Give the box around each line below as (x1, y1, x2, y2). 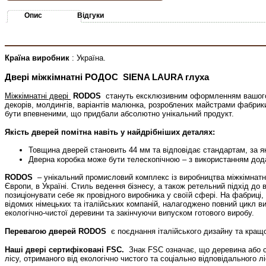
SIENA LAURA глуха (121, 72, 209, 82)
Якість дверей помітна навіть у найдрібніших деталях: (5, 127, 215, 137)
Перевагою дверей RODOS (5, 226, 106, 236)
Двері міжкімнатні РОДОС (5, 72, 121, 82)
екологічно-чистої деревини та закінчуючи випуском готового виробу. (5, 208, 254, 217)
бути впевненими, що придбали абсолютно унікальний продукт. (5, 109, 234, 118)
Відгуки (77, 11, 104, 20)
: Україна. (72, 53, 106, 62)
